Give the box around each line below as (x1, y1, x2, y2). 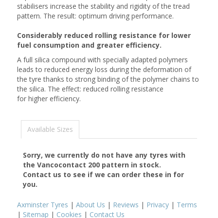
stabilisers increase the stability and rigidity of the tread (17, 1, 190, 11)
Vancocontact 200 (37, 160, 100, 169)
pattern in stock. (100, 160, 161, 169)
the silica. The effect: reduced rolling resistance (17, 84, 163, 93)
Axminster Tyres (17, 200, 68, 209)
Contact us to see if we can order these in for (23, 170, 184, 179)
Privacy (146, 200, 169, 209)
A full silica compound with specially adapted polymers (17, 55, 188, 64)
